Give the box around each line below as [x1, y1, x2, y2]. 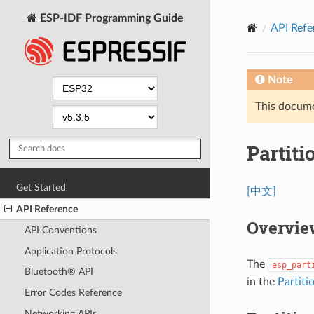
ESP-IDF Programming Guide [37, 12, 184, 24]
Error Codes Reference [24, 287, 122, 299]
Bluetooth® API [24, 266, 93, 278]
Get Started [16, 182, 67, 193]
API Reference [16, 203, 78, 214]
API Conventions [24, 225, 97, 236]
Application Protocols [24, 245, 117, 257]
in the [246, 275, 278, 287]
